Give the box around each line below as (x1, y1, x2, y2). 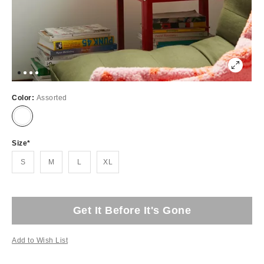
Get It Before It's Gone (72, 204, 192, 216)
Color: (12, 93, 37, 102)
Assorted (36, 93, 67, 102)
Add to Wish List (12, 236, 68, 245)
